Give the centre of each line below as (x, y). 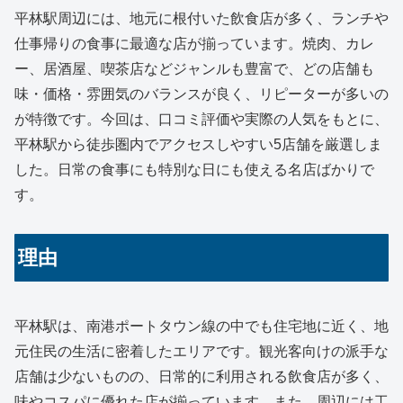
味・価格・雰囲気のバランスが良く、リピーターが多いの (201, 94)
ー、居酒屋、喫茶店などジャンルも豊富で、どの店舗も (194, 68)
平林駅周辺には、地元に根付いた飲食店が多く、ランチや (201, 18)
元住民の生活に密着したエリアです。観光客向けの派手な (201, 351)
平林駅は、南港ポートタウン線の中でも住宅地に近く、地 (201, 326)
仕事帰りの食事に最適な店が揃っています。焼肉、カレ (194, 43)
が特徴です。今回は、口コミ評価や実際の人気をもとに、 (201, 119)
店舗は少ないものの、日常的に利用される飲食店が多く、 (201, 376)
